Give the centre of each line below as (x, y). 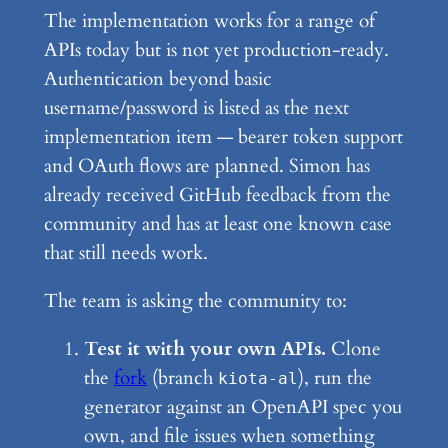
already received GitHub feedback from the (217, 195)
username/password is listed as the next (196, 108)
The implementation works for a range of (209, 21)
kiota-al (257, 379)
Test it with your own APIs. (204, 349)
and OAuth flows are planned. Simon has (206, 166)
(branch (182, 378)
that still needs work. (125, 253)
